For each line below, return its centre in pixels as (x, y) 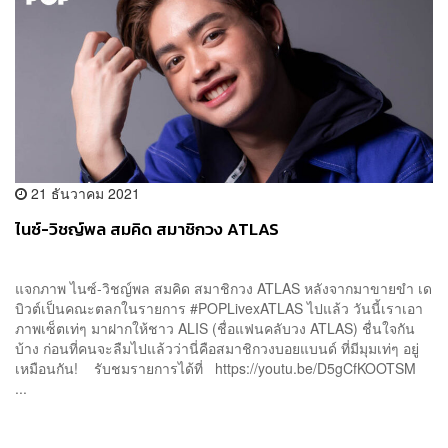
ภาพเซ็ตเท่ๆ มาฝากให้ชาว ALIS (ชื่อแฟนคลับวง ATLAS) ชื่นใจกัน (215, 328)
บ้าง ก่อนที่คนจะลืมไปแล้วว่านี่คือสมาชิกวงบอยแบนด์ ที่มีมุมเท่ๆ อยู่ (217, 348)
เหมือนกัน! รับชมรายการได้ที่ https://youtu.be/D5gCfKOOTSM (219, 368)
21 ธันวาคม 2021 (83, 193)
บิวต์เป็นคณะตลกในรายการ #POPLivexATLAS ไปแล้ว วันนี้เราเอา (219, 308)
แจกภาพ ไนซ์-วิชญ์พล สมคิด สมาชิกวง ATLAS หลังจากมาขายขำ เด (223, 288)
